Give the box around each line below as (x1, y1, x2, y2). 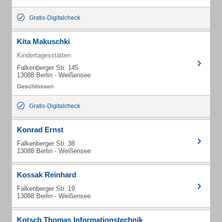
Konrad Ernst (17, 125, 63, 134)
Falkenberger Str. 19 (17, 185, 75, 192)
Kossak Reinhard (17, 170, 76, 179)
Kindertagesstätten (17, 52, 71, 59)
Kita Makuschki (17, 37, 70, 46)
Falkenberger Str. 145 (17, 64, 78, 71)
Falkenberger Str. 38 (17, 140, 75, 147)
